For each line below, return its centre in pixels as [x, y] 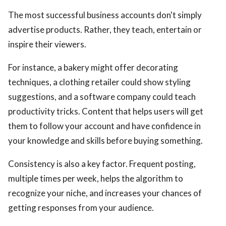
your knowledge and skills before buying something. [105, 141]
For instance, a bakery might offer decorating [93, 68]
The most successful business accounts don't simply [105, 15]
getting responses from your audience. [81, 208]
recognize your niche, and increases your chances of [105, 193]
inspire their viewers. [47, 44]
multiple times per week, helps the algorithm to [96, 179]
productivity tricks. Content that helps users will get [106, 111]
